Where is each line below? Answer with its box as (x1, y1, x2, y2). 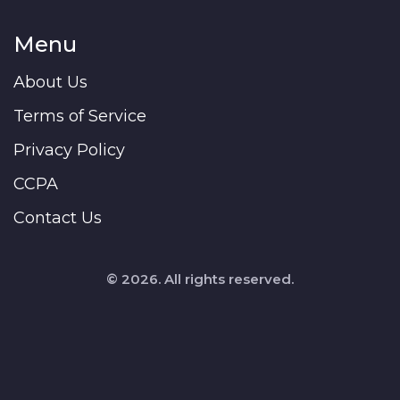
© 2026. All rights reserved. (106, 271, 294, 288)
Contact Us (13, 208, 102, 229)
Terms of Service (13, 106, 146, 127)
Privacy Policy (13, 140, 125, 161)
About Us (13, 72, 87, 93)
